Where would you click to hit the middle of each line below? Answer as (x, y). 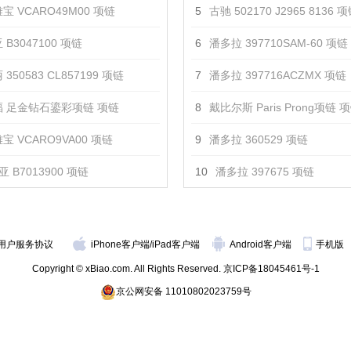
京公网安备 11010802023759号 (183, 291)
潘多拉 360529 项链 (259, 139)
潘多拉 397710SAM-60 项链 (279, 43)
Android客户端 (262, 244)
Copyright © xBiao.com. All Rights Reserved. (127, 269)
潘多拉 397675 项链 (265, 172)
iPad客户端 (176, 244)
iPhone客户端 (120, 244)
